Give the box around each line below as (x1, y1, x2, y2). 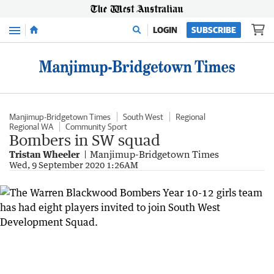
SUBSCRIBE (191, 25, 236, 35)
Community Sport (65, 122, 127, 131)
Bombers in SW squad (9, 131, 160, 149)
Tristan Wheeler (9, 149, 80, 160)
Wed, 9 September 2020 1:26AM (9, 160, 138, 170)
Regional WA (9, 122, 53, 131)
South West (123, 112, 163, 122)
